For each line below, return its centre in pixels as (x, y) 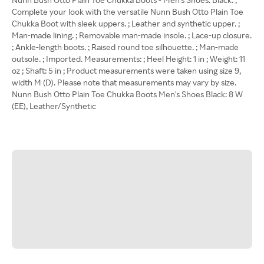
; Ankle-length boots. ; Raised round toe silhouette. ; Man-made (125, 47)
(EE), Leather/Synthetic (54, 106)
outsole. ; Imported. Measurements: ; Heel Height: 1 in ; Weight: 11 (128, 59)
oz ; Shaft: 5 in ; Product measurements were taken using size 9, (126, 70)
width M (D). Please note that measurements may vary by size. (124, 82)
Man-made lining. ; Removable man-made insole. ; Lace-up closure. (132, 35)
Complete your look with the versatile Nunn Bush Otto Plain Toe (128, 11)
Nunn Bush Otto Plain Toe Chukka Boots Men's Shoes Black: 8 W (127, 94)
